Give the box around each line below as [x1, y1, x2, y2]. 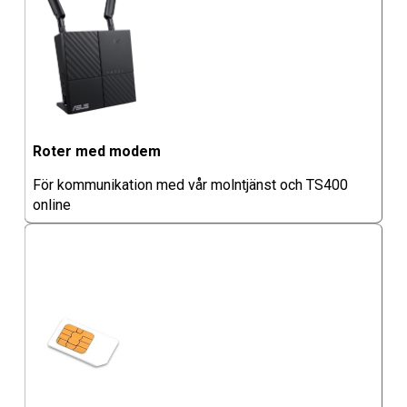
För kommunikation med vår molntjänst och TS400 [32, 175, 348, 194]
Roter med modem [32, 142, 161, 160]
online [32, 195, 71, 213]
